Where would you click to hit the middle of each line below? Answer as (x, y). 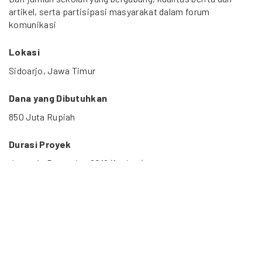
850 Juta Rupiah (42, 117)
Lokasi (24, 52)
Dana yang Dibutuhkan (58, 98)
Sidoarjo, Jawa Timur (52, 71)
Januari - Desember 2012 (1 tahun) (76, 163)
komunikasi (33, 25)
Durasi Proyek (40, 144)
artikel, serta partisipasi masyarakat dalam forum (109, 12)
